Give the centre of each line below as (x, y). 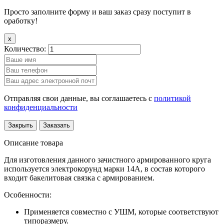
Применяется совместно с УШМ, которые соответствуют (121, 211)
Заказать (56, 125)
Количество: (26, 48)
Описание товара (33, 142)
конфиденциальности (41, 107)
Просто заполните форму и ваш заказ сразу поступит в (97, 11)
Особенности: (28, 194)
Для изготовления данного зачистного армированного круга (107, 159)
